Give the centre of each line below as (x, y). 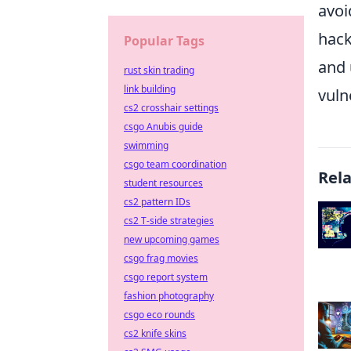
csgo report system (166, 277)
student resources (163, 183)
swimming (146, 145)
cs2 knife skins (155, 333)
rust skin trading (159, 70)
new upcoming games (172, 239)
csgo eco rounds (159, 315)
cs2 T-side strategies (169, 221)
